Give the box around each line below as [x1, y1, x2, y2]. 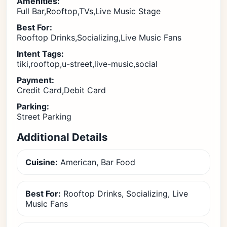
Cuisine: [25, 157, 58, 167]
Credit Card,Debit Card [17, 85, 106, 95]
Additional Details [17, 131, 108, 143]
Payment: [17, 75, 54, 85]
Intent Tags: [17, 49, 64, 59]
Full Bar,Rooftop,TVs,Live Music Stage [17, 6, 161, 16]
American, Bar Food [58, 157, 135, 167]
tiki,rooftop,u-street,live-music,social [17, 59, 158, 69]
